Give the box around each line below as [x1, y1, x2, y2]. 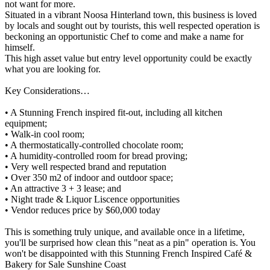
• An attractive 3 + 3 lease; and [5, 183, 121, 193]
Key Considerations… [5, 85, 90, 96]
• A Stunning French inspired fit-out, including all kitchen [5, 107, 222, 118]
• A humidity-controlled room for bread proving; [5, 150, 187, 161]
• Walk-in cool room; [5, 128, 84, 139]
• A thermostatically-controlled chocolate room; [5, 139, 183, 150]
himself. [5, 42, 35, 52]
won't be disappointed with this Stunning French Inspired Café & [5, 248, 252, 259]
